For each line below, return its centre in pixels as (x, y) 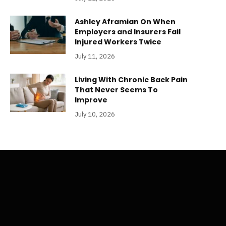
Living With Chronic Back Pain (131, 80)
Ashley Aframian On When (125, 22)
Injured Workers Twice (118, 42)
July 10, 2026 (95, 115)
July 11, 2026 (95, 56)
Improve (91, 100)
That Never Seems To (116, 90)
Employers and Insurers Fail (128, 32)
